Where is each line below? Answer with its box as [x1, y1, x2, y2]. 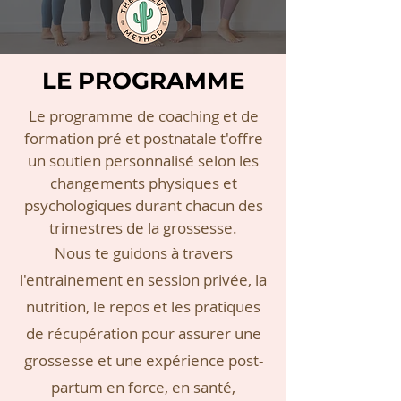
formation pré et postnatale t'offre [23, 128, 263, 149]
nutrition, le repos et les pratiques [26, 296, 260, 317]
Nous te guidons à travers [54, 243, 233, 263]
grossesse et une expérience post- [23, 350, 263, 371]
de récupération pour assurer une [25, 323, 261, 344]
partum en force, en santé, [51, 377, 235, 397]
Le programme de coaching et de [28, 106, 259, 126]
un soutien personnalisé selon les [28, 150, 259, 171]
